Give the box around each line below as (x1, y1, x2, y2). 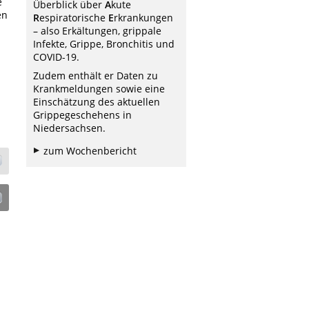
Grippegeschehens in (33, 108, 132, 122)
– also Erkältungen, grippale (33, 24, 161, 37)
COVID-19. (33, 50, 79, 63)
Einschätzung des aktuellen (33, 95, 160, 109)
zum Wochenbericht (43, 144, 137, 158)
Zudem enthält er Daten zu (33, 69, 158, 83)
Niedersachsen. (33, 121, 106, 135)
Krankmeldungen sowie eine (33, 82, 165, 96)
